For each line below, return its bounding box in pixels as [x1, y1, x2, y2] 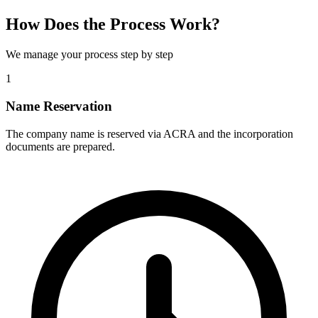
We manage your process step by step [6, 48, 173, 61]
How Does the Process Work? [6, 15, 220, 34]
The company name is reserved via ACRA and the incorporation [6, 127, 293, 140]
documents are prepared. [6, 140, 115, 153]
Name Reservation [6, 98, 112, 114]
